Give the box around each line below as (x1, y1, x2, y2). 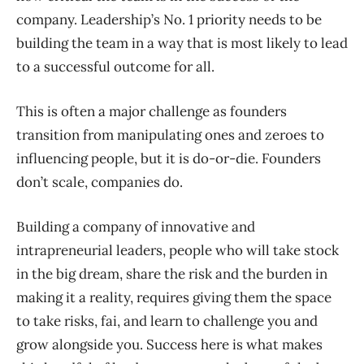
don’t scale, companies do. (16, 172, 183, 191)
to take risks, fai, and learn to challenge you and (16, 311, 318, 330)
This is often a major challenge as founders (16, 102, 287, 120)
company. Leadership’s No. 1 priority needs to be (16, 10, 322, 28)
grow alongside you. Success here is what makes (16, 335, 323, 353)
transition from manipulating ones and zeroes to (16, 125, 324, 144)
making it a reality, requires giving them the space (16, 288, 331, 306)
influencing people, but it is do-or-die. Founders (16, 149, 321, 167)
